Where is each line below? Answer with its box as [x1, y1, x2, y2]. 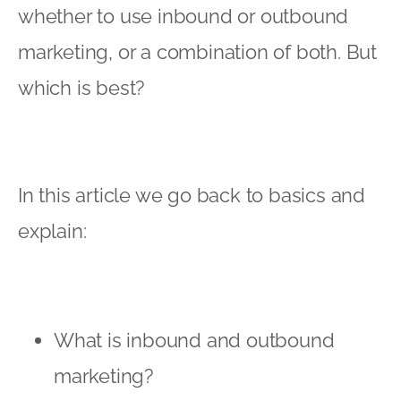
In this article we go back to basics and [18, 183, 365, 207]
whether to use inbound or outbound [18, 4, 349, 28]
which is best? [18, 75, 145, 99]
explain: [18, 218, 87, 243]
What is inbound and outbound [54, 328, 335, 352]
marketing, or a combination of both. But [18, 39, 377, 64]
